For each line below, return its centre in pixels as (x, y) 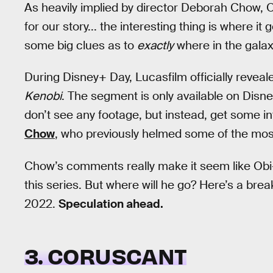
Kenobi (43, 96)
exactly (155, 45)
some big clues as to (81, 45)
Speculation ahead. (111, 204)
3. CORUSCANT (106, 256)
